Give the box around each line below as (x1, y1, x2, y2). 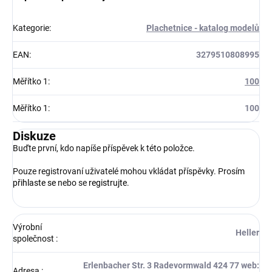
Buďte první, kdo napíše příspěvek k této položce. (13, 143, 195, 154)
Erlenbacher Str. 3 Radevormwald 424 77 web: (83, 260, 259, 271)
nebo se (56, 178, 89, 188)
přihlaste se (13, 178, 56, 188)
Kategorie (13, 23, 49, 33)
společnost (13, 234, 56, 244)
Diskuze (13, 129, 56, 144)
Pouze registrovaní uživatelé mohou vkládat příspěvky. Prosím (13, 166, 245, 177)
